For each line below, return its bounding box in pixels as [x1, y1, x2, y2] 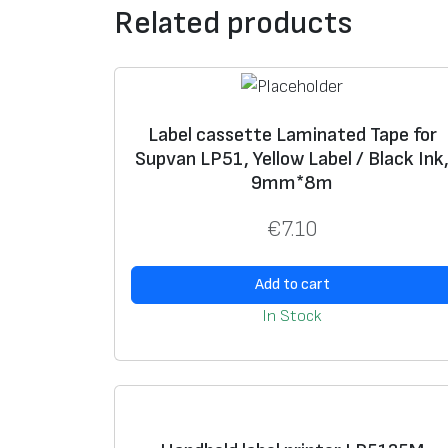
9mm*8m [251, 171, 333, 196]
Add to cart [254, 274, 330, 294]
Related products [114, 4, 352, 44]
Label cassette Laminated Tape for [147, 123, 437, 148]
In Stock [262, 305, 322, 326]
